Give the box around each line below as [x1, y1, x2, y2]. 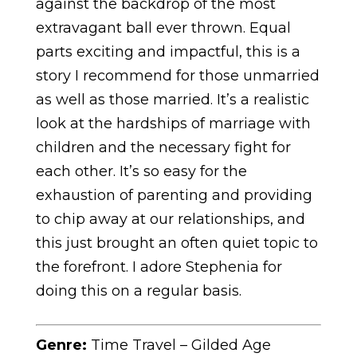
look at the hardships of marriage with [35, 114, 311, 132]
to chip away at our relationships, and [35, 210, 305, 228]
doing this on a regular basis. [35, 281, 241, 300]
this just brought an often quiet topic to [35, 233, 318, 252]
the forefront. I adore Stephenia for [35, 257, 282, 276]
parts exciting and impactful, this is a [35, 42, 300, 61]
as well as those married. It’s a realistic [35, 90, 309, 108]
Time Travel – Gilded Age [90, 335, 271, 354]
